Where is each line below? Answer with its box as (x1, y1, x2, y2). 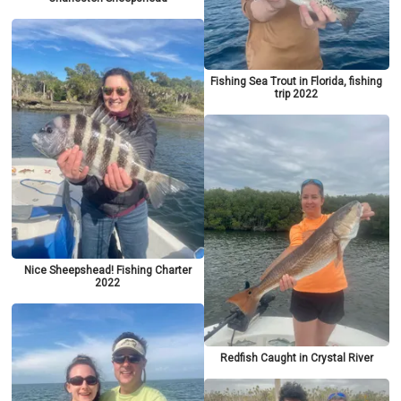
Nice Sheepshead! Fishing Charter (23, 263, 192, 277)
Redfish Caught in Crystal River (219, 351, 373, 364)
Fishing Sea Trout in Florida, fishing (210, 74, 383, 88)
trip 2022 (275, 87, 319, 100)
